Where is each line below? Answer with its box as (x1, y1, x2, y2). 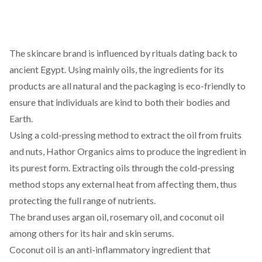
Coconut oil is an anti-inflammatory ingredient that (9, 244, 211, 255)
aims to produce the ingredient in (114, 146, 246, 157)
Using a (9, 129, 41, 140)
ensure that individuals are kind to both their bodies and (9, 96, 230, 108)
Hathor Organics (46, 146, 114, 157)
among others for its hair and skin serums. (9, 227, 174, 239)
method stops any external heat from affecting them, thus (9, 178, 237, 189)
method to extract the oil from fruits (96, 129, 242, 140)
